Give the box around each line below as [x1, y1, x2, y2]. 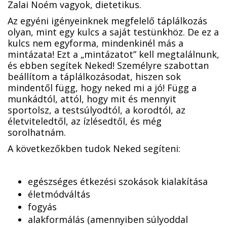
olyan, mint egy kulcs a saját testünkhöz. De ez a [8, 25, 219, 38]
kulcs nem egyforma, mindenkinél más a [8, 36, 183, 49]
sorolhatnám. [8, 126, 66, 138]
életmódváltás [28, 187, 90, 200]
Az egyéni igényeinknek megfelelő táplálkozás [8, 14, 207, 27]
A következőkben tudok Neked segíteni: [8, 142, 180, 155]
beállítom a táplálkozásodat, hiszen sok [8, 70, 181, 83]
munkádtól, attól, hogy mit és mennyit [8, 92, 176, 105]
